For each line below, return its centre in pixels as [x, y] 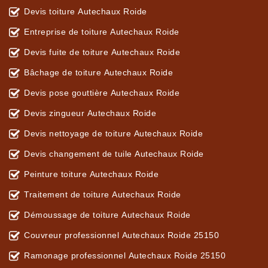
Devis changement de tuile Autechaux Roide [114, 154]
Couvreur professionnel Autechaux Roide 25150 [121, 235]
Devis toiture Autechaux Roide [86, 12]
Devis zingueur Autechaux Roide [90, 113]
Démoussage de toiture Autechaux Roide [107, 215]
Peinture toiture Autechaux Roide [91, 174]
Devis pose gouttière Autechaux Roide [102, 93]
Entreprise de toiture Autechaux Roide [102, 32]
